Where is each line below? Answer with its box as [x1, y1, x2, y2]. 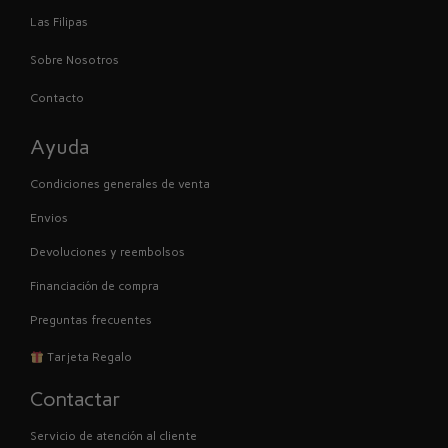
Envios [30, 211, 68, 226]
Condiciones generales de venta [30, 177, 210, 192]
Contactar [30, 387, 121, 412]
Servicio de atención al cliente [30, 429, 197, 444]
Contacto [30, 90, 84, 105]
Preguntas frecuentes [30, 313, 152, 328]
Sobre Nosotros [30, 52, 119, 67]
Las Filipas [30, 14, 88, 29]
